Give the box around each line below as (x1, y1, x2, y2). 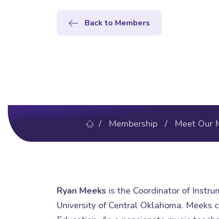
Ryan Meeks (57, 184, 106, 197)
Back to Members (85, 17, 150, 28)
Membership (109, 117, 157, 130)
